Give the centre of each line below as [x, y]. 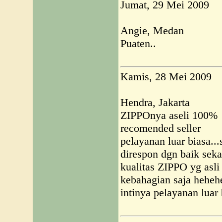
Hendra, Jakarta [155, 102]
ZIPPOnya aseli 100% [169, 115]
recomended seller [161, 128]
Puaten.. [138, 43]
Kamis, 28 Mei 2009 [166, 77]
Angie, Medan [152, 30]
